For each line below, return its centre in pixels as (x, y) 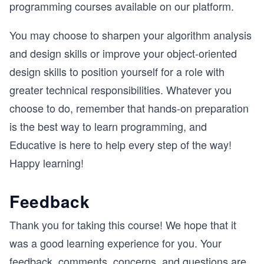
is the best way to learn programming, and (108, 126)
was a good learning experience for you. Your (115, 242)
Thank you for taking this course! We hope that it (123, 224)
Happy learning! (47, 162)
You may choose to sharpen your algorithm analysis (131, 34)
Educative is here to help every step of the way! (121, 144)
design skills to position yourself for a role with (117, 71)
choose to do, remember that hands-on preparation (129, 108)
